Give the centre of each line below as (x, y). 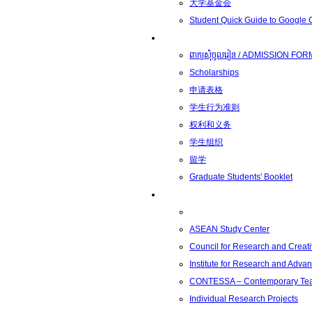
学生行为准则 (214, 107)
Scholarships (214, 72)
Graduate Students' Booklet (241, 177)
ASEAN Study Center (229, 229)
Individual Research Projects (244, 299)
